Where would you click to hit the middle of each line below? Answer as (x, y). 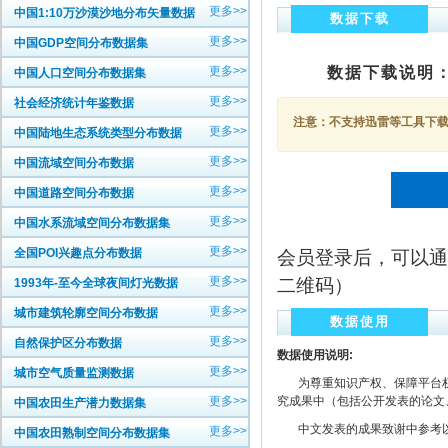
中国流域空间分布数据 (74, 163)
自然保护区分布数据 (68, 343)
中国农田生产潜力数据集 (80, 403)
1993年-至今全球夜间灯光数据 (96, 283)
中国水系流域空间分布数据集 (92, 223)
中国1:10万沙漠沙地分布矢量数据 (104, 13)
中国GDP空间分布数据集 (81, 43)
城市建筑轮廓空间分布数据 (86, 313)
